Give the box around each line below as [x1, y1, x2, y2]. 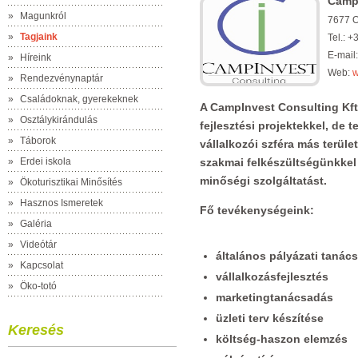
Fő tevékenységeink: [200, 204, 314, 217]
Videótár [20, 239, 57, 250]
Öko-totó [20, 280, 57, 292]
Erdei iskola [20, 156, 71, 167]
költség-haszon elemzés [216, 332, 348, 345]
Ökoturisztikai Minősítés [20, 177, 122, 188]
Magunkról [20, 10, 66, 22]
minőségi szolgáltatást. [200, 174, 327, 187]
